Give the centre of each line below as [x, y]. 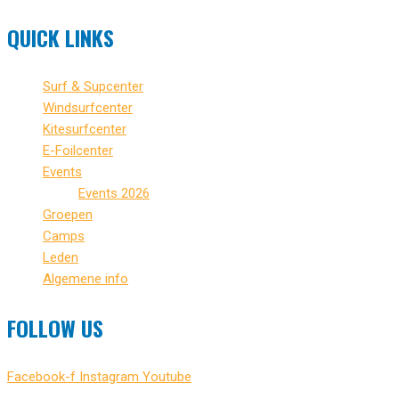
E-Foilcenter [78, 150]
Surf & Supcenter [93, 86]
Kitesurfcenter [85, 129]
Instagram [109, 376]
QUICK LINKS [61, 37]
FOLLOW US [55, 327]
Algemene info [85, 278]
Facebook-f [41, 376]
